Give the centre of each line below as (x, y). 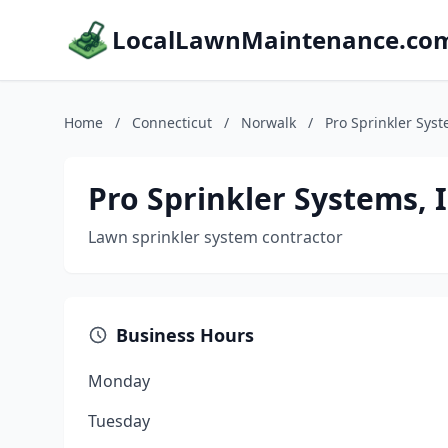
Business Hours (185, 335)
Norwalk (268, 122)
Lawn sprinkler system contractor (215, 237)
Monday (119, 381)
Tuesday (119, 421)
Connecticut (172, 122)
